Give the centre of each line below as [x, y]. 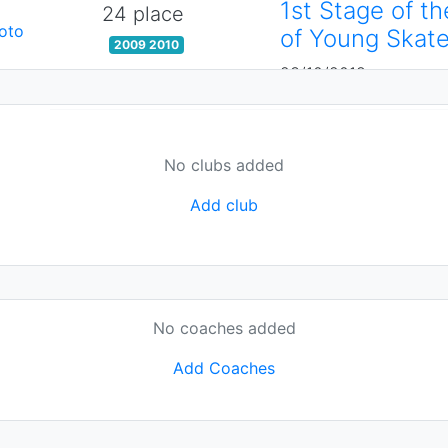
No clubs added [224, 164]
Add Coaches [224, 368]
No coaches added [224, 328]
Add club [224, 204]
